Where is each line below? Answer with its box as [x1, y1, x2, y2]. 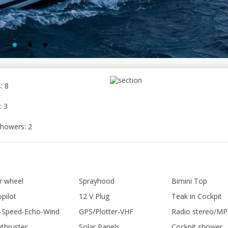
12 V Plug [79, 191, 109, 201]
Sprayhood [79, 176, 115, 186]
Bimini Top [172, 176, 207, 186]
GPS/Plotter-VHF [79, 207, 133, 216]
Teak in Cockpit [172, 191, 222, 201]
